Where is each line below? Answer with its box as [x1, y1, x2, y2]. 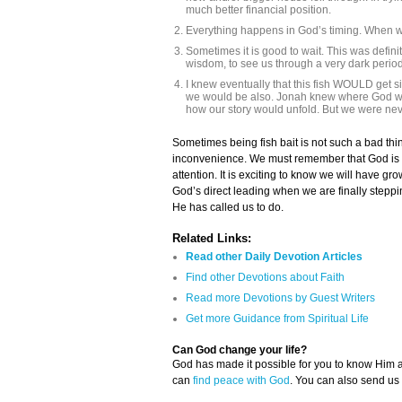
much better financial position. [186, 4, 331, 17]
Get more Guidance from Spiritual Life [186, 312, 369, 326]
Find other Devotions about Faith [186, 271, 345, 284]
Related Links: [172, 232, 251, 246]
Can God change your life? [172, 344, 307, 357]
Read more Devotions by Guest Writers [186, 292, 375, 305]
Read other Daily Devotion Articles [186, 250, 363, 264]
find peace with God [193, 374, 290, 388]
